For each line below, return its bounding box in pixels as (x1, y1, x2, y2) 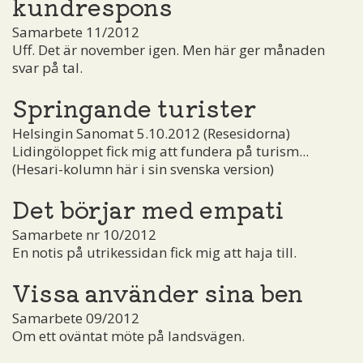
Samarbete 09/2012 (12, 308, 139, 327)
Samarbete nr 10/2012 (12, 224, 156, 244)
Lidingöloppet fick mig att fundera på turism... (12, 141, 309, 160)
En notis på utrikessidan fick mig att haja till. (12, 242, 297, 262)
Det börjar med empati (12, 190, 284, 225)
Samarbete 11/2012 (12, 22, 139, 41)
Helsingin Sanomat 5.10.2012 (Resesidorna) (12, 123, 290, 143)
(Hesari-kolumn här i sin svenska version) (12, 159, 274, 178)
